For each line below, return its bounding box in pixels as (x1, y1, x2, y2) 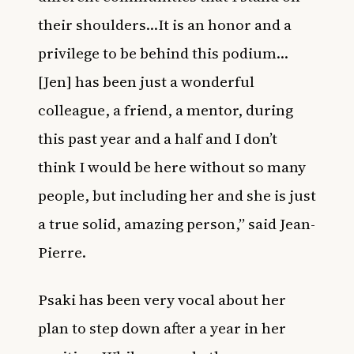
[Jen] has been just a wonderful (38, 71, 254, 92)
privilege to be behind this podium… (38, 43, 288, 63)
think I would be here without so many (38, 156, 306, 177)
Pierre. (38, 242, 89, 262)
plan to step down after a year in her (38, 318, 286, 338)
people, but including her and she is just (38, 185, 316, 205)
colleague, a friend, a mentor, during (38, 100, 293, 120)
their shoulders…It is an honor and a (38, 14, 292, 35)
